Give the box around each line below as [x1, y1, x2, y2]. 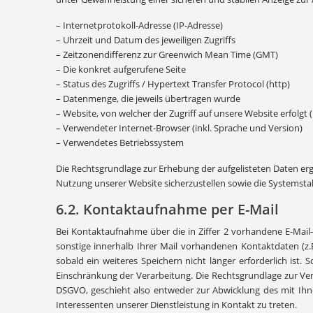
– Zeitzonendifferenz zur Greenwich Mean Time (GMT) [55, 48, 278, 61]
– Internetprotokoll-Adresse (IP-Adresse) [55, 19, 223, 31]
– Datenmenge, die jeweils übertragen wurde [55, 92, 240, 105]
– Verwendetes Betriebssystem [55, 136, 184, 149]
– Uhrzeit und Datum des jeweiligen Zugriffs [55, 34, 235, 46]
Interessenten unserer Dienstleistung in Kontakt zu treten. [55, 298, 297, 311]
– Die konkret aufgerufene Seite [55, 63, 186, 75]
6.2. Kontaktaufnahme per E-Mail [55, 200, 279, 219]
